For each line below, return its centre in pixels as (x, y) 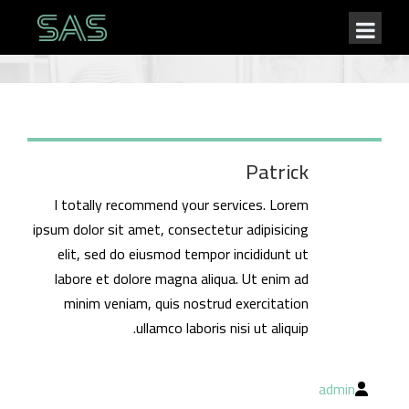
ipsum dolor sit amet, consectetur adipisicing (171, 229)
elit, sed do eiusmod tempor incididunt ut (183, 254)
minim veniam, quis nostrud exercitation (186, 303)
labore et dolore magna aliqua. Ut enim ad (182, 278)
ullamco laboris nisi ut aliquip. (222, 328)
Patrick (277, 172)
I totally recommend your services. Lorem (181, 204)
